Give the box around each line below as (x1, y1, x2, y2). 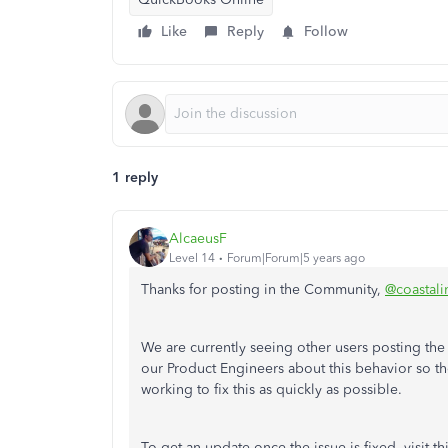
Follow (304, 23, 348, 40)
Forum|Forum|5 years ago (227, 250, 365, 265)
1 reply (112, 169, 158, 186)
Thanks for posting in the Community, (141, 281, 385, 298)
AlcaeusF (169, 229, 227, 247)
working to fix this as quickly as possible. (141, 381, 402, 398)
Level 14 (169, 250, 215, 265)
